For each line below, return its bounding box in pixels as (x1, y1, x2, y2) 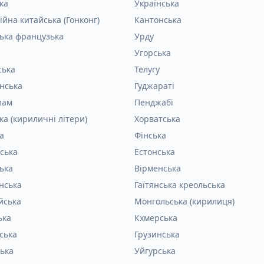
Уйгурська (134, 245, 176, 256)
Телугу (134, 64, 160, 75)
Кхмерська (134, 212, 177, 223)
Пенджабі (134, 97, 173, 108)
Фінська (134, 130, 166, 141)
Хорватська (134, 113, 180, 124)
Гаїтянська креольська (134, 179, 225, 190)
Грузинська (134, 229, 180, 240)
